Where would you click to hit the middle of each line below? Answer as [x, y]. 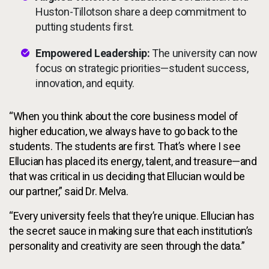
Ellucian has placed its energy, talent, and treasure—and [133, 161]
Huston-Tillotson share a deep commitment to [141, 12]
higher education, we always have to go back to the [124, 131]
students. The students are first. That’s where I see [125, 146]
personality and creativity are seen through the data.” [127, 246]
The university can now [204, 53]
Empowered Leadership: [93, 53]
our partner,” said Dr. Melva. [69, 191]
